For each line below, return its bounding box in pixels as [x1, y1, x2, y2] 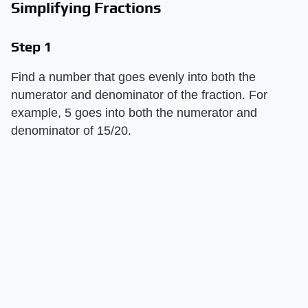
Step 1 [11, 38, 52, 54]
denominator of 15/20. [11, 123, 131, 137]
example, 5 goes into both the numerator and [11, 105, 257, 120]
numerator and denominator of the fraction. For [11, 87, 267, 102]
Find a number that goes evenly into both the [11, 69, 256, 84]
